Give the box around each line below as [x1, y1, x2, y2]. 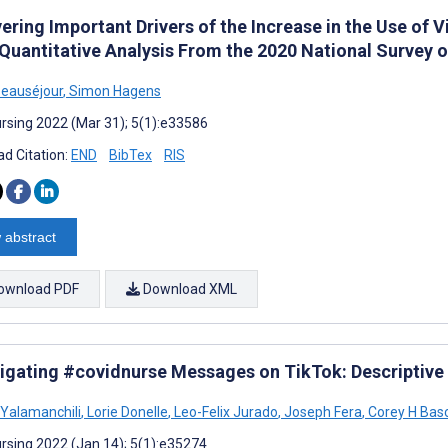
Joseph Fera [281, 403, 362, 420]
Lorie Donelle [84, 403, 168, 420]
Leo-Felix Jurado [171, 403, 278, 420]
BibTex [109, 146, 152, 163]
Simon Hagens [66, 82, 161, 99]
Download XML [140, 280, 237, 297]
